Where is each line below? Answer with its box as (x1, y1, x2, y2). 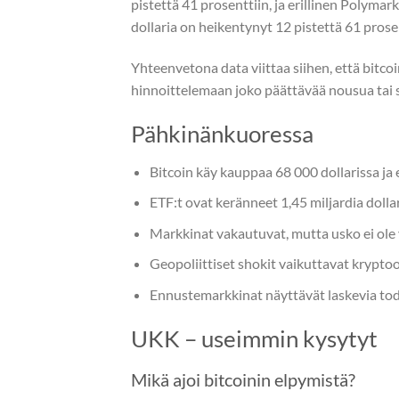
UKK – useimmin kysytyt (131, 324, 378, 352)
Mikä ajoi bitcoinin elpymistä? (131, 368, 355, 390)
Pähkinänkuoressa (131, 119, 313, 147)
